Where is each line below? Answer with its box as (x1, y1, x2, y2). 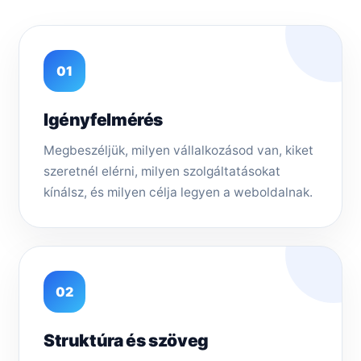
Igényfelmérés (44, 110, 164, 131)
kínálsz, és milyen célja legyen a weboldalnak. (44, 185, 313, 201)
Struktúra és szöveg (44, 330, 209, 351)
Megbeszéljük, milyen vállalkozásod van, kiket (44, 143, 313, 159)
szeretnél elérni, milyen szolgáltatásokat (44, 164, 280, 180)
